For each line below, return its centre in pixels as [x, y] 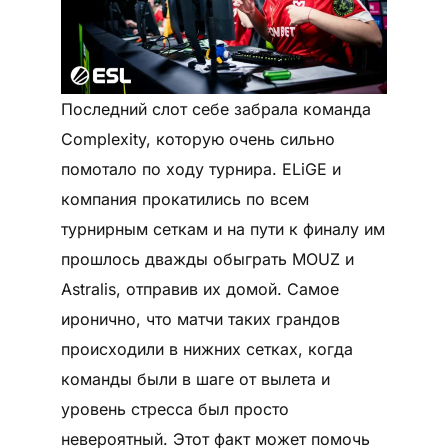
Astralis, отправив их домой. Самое [199, 289]
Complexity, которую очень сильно [197, 139]
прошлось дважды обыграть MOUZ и [207, 259]
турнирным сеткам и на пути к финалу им [222, 229]
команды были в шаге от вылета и [195, 379]
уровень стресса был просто [174, 409]
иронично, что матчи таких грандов [200, 319]
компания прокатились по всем [184, 199]
